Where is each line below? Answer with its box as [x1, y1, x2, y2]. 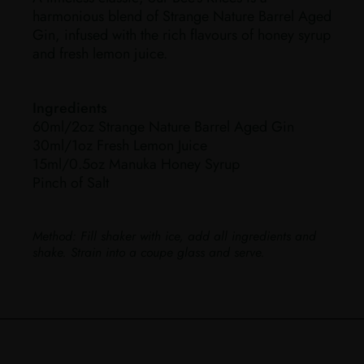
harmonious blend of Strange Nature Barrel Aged [32, 5, 331, 27]
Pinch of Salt [32, 171, 109, 193]
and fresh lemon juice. [32, 42, 167, 64]
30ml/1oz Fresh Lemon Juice [32, 134, 207, 156]
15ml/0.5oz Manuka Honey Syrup [32, 153, 240, 175]
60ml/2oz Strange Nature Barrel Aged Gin [32, 115, 294, 137]
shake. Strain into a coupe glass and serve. [32, 242, 265, 262]
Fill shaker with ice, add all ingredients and [76, 226, 316, 245]
